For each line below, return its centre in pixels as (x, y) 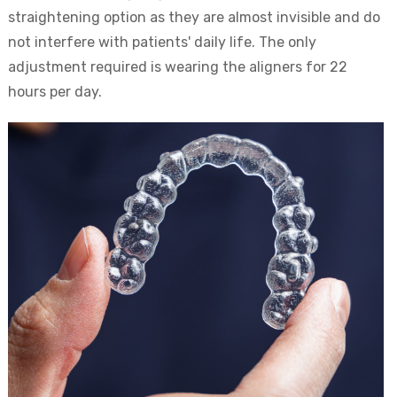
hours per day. (55, 92)
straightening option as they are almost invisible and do (194, 18)
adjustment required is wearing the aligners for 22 (178, 67)
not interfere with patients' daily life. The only (162, 43)
